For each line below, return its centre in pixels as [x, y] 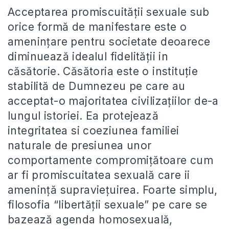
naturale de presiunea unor [80, 145]
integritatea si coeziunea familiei [94, 131]
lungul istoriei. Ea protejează [83, 116]
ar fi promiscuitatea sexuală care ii [99, 175]
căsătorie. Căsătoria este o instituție [103, 71]
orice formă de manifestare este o [97, 27]
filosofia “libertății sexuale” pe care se [108, 205]
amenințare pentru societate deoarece [109, 42]
